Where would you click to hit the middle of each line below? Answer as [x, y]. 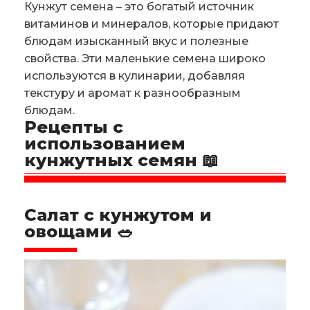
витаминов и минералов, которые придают [152, 24]
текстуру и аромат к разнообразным [133, 93]
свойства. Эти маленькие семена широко [145, 58]
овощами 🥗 [79, 231]
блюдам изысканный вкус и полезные [136, 41]
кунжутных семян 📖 [121, 160]
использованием [105, 144]
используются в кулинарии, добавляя [135, 76]
